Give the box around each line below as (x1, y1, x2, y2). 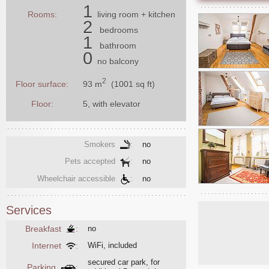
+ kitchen (139, 9, 175, 19)
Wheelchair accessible (37, 174, 120, 183)
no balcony (97, 56, 139, 66)
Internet (32, 240, 66, 250)
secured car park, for (88, 257, 160, 267)
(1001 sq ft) (106, 79, 155, 89)
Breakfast (25, 223, 66, 234)
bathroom (100, 40, 136, 50)
